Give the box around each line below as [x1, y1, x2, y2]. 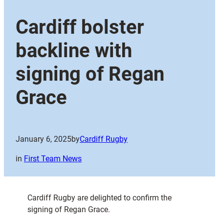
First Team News [24, 154, 82, 164]
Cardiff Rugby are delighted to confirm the [27, 193, 172, 203]
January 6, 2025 [16, 134, 71, 144]
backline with [16, 39, 132, 63]
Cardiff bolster [16, 16, 144, 39]
